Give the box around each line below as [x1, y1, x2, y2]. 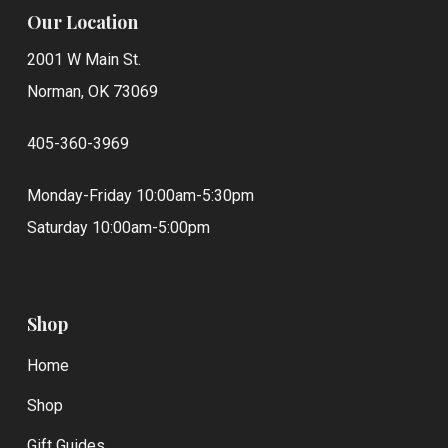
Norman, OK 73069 [26, 82, 158, 101]
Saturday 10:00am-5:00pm [26, 218, 210, 237]
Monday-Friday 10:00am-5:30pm [26, 186, 254, 205]
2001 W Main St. [26, 50, 141, 69]
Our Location [26, 10, 138, 34]
